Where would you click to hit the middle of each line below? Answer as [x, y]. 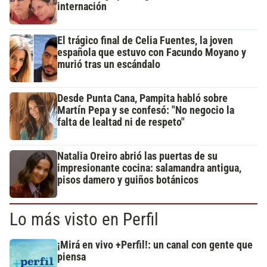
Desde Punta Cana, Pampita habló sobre [142, 98]
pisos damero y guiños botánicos [128, 180]
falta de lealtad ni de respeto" [121, 122]
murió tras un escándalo [109, 64]
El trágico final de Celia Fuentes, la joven [145, 40]
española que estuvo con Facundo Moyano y [152, 52]
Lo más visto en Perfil [84, 219]
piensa [72, 257]
